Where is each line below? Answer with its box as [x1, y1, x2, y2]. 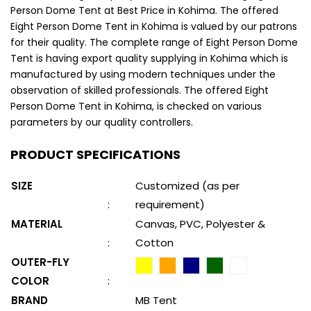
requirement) [135, 197, 205, 212]
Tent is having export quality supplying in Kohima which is [10, 51, 288, 66]
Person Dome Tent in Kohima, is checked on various [10, 99, 262, 114]
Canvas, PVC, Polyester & [135, 217, 265, 232]
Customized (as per [135, 178, 239, 194]
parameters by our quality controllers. [10, 115, 193, 130]
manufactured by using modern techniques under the [10, 67, 276, 82]
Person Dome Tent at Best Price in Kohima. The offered [10, 3, 278, 18]
